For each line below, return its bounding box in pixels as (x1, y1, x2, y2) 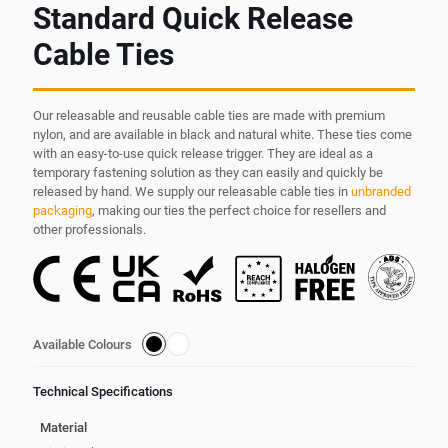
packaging (33, 203, 92, 219)
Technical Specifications (33, 384, 173, 400)
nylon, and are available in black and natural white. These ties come (33, 127, 412, 143)
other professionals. (33, 222, 146, 238)
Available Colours (33, 336, 132, 352)
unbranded (351, 184, 411, 200)
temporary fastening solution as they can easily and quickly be (33, 165, 383, 181)
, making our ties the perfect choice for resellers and (92, 203, 386, 219)
